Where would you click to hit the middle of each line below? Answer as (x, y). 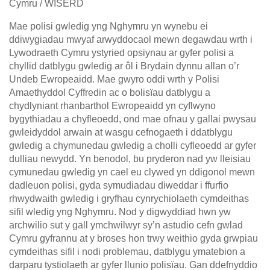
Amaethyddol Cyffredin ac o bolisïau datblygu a (110, 93)
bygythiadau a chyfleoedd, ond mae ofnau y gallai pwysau (133, 119)
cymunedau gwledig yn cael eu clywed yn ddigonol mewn (132, 172)
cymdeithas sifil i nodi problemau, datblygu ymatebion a (127, 252)
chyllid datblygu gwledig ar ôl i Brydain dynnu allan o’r (124, 66)
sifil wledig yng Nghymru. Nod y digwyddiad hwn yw (120, 212)
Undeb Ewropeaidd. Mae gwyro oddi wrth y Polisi (114, 80)
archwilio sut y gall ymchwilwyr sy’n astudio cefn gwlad (126, 225)
